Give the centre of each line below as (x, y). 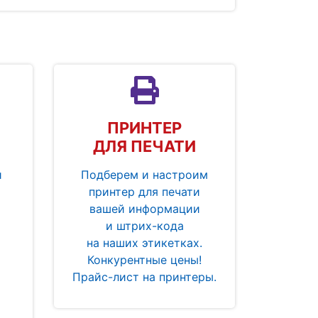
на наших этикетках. (144, 243)
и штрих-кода (144, 226)
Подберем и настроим (144, 175)
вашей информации (144, 209)
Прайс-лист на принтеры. (144, 277)
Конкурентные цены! (144, 260)
